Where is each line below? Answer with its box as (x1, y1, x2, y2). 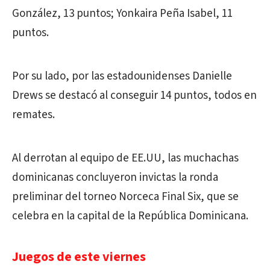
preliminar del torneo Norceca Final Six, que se (12, 189, 239, 205)
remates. (12, 107, 55, 123)
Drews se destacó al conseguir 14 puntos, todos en (12, 87, 257, 104)
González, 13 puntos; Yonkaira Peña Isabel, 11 (12, 5, 233, 22)
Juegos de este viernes (12, 247, 146, 266)
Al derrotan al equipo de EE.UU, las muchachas (12, 150, 239, 166)
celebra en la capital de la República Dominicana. (12, 208, 248, 224)
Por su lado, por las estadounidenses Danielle (12, 68, 232, 84)
